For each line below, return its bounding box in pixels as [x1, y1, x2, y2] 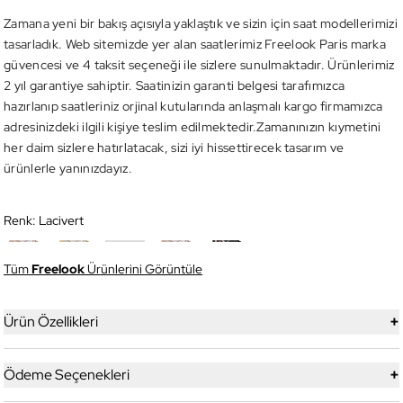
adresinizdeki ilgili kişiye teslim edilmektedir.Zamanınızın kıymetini [4, 119, 381, 136]
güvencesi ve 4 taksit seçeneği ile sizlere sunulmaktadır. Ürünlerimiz [4, 57, 395, 74]
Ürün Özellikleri [4, 312, 98, 332]
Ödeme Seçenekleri [4, 365, 130, 385]
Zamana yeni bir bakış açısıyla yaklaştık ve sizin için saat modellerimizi [4, 15, 398, 32]
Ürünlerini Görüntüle [85, 261, 202, 278]
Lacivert [39, 212, 84, 229]
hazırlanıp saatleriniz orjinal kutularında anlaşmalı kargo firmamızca [4, 98, 383, 115]
